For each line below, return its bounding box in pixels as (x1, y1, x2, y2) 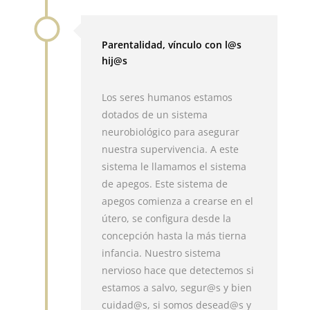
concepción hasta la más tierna (102, 228, 247, 242)
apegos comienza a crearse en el (102, 194, 254, 208)
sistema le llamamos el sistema (102, 159, 247, 173)
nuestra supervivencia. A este (102, 142, 239, 156)
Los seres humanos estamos (102, 90, 233, 104)
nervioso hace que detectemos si (102, 263, 255, 277)
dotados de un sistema (102, 107, 208, 121)
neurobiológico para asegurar (102, 125, 240, 138)
